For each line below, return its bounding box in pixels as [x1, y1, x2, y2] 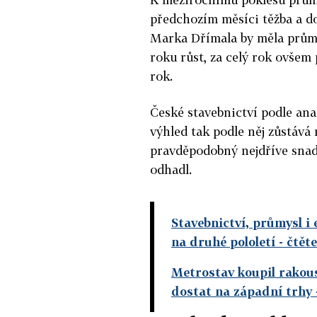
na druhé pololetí [171, 234, 275, 249]
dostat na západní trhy [171, 283, 312, 299]
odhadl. [150, 161, 192, 177]
